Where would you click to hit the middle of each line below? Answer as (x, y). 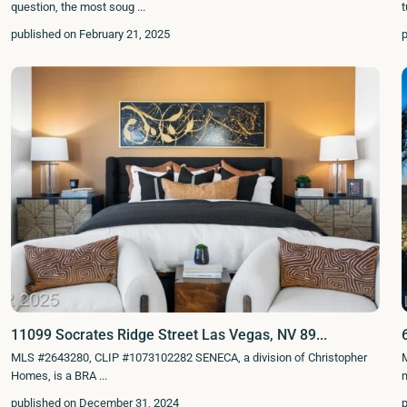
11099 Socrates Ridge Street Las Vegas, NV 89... (169, 334)
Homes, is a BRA (55, 375)
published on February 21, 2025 (90, 34)
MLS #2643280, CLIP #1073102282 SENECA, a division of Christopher (189, 357)
